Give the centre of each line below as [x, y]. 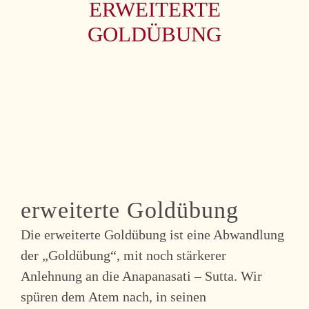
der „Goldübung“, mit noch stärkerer [123, 255]
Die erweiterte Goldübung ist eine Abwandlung [152, 234]
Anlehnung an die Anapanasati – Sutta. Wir [141, 276]
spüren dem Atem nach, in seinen [113, 296]
